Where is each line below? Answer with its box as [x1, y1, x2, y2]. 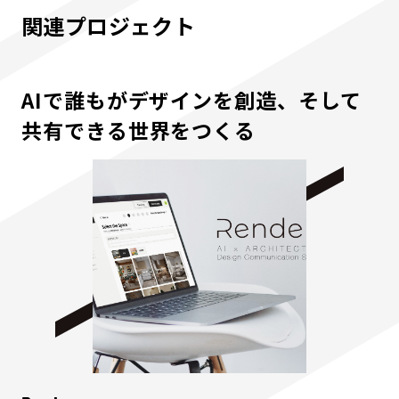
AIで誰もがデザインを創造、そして [21, 85, 362, 116]
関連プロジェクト [21, 10, 196, 42]
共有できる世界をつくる [21, 115, 256, 146]
